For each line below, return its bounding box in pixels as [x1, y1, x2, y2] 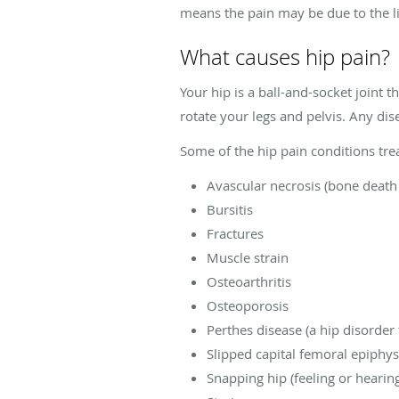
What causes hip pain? [180, 42, 390, 71]
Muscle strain [207, 248, 289, 266]
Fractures [207, 224, 264, 242]
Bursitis [207, 199, 253, 218]
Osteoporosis [207, 296, 289, 314]
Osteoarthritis [207, 272, 291, 290]
